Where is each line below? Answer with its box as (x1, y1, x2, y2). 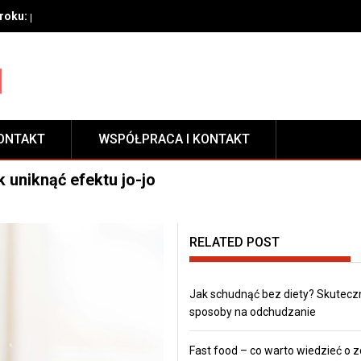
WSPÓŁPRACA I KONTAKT (98, 131, 250, 147)
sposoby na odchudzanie (189, 305, 316, 318)
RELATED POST (189, 234, 280, 250)
